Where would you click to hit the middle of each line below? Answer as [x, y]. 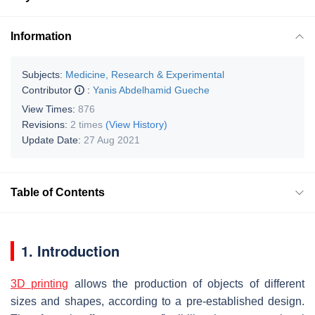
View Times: [50, 109]
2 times [86, 124]
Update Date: [53, 140]
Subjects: [42, 74]
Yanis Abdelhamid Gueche [151, 90]
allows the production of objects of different [186, 283]
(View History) [136, 124]
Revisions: [46, 124]
